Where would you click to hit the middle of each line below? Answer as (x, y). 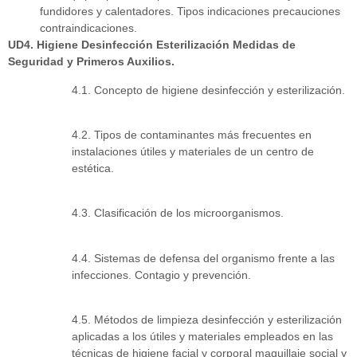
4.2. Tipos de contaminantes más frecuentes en (192, 134)
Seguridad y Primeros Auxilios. (91, 62)
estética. (93, 168)
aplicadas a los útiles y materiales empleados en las (202, 337)
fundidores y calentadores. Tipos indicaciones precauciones (190, 12)
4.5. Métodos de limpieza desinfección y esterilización (207, 320)
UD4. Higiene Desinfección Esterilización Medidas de (152, 45)
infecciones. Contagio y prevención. (161, 275)
